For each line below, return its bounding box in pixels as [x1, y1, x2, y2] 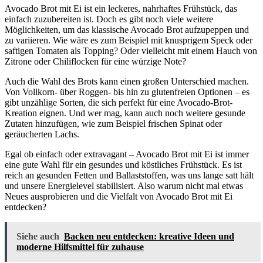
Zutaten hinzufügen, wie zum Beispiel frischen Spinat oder [5, 119, 222, 129]
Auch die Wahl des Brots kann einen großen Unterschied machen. [5, 76, 249, 87]
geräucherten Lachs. [5, 129, 79, 140]
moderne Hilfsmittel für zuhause [16, 242, 144, 252]
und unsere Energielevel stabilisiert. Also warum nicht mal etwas [5, 181, 243, 191]
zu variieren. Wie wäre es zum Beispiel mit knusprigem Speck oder [5, 35, 252, 46]
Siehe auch [16, 231, 59, 242]
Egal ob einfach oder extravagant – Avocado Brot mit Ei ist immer [5, 149, 249, 160]
